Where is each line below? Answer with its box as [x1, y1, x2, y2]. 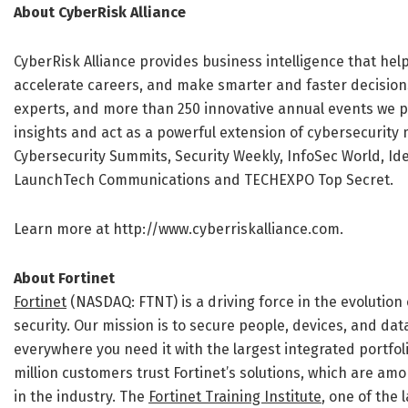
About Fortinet [14, 270, 115, 288]
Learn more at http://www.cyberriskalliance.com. [14, 220, 343, 239]
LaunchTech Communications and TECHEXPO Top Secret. [14, 171, 393, 189]
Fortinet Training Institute [148, 388, 321, 406]
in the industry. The [14, 388, 148, 406]
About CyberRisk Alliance [14, 4, 186, 22]
